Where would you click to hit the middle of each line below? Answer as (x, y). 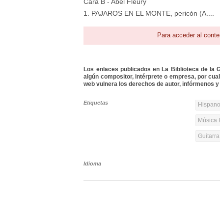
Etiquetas (96, 103)
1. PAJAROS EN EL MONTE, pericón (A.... (149, 13)
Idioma (93, 164)
